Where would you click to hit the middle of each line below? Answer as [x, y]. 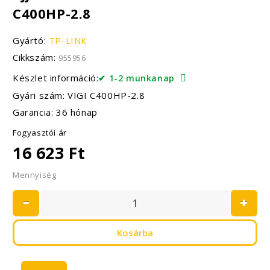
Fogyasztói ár [40, 133]
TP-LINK [68, 40]
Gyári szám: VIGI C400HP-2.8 [79, 95]
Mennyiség [35, 175]
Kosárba [135, 232]
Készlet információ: [56, 78]
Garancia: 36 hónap [55, 112]
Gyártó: [31, 40]
